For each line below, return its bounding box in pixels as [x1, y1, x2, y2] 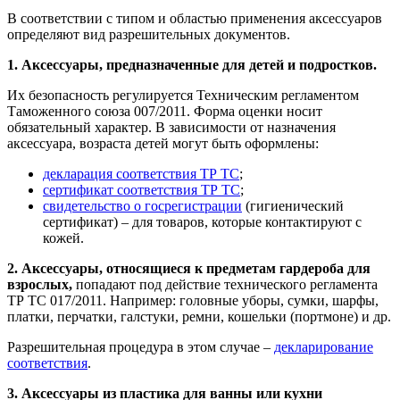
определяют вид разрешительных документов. [7, 27, 290, 43]
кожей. [43, 230, 84, 246]
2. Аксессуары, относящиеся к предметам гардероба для [7, 261, 371, 277]
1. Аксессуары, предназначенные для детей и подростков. [7, 57, 377, 73]
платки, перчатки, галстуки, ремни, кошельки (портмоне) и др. [7, 309, 391, 325]
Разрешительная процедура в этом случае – [7, 339, 274, 355]
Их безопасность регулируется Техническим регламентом [7, 87, 359, 104]
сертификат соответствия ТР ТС [43, 182, 240, 198]
